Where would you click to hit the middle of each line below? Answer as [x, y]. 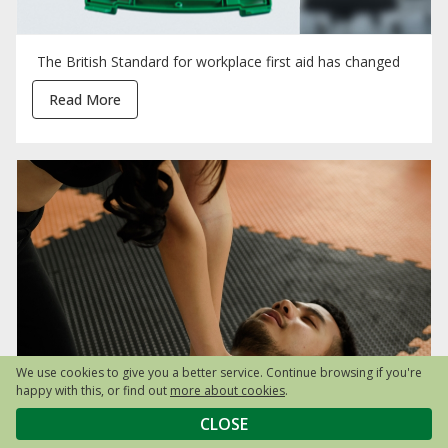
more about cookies [227, 390]
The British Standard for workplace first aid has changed [218, 62]
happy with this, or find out [93, 390]
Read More [85, 100]
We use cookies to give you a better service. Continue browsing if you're [219, 372]
